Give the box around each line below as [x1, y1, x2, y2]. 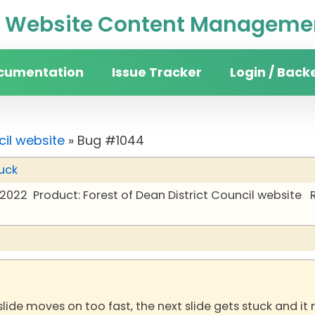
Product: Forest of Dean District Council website [33, 187, 302, 203]
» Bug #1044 [65, 131, 144, 149]
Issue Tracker [112, 63, 202, 81]
